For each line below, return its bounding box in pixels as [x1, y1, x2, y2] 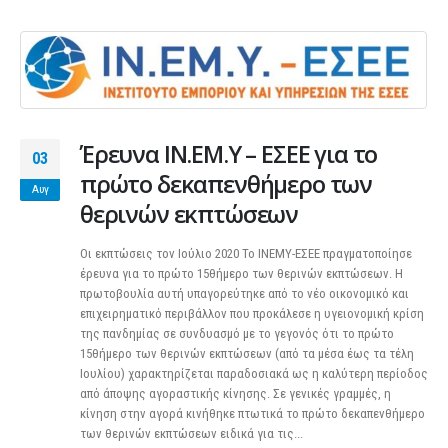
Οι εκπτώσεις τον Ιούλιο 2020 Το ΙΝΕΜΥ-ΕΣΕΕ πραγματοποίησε [80, 245, 412, 261]
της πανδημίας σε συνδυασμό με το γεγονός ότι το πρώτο [80, 325, 394, 341]
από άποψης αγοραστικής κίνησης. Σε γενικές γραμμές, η [80, 385, 391, 401]
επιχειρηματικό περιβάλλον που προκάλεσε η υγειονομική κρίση [80, 305, 424, 321]
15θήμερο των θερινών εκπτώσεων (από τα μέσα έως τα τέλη [80, 345, 414, 361]
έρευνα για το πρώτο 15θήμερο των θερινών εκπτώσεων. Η [80, 265, 403, 281]
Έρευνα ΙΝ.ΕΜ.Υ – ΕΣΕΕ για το [80, 137, 378, 170]
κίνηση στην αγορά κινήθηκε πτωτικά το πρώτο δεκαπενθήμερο [80, 405, 425, 421]
